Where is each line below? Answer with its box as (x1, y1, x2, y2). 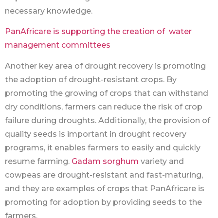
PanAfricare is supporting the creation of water (5, 27, 192, 36)
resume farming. (5, 156, 72, 166)
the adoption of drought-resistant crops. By (5, 74, 177, 84)
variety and (139, 156, 184, 166)
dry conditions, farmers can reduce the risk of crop (5, 102, 202, 111)
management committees (5, 40, 112, 50)
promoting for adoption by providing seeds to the (5, 197, 202, 207)
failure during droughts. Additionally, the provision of (5, 115, 210, 125)
